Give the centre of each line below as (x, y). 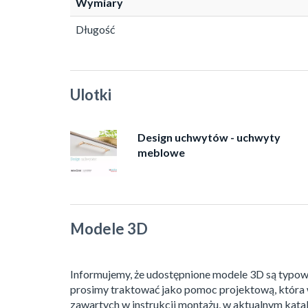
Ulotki (91, 95)
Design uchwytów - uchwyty (209, 137)
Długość (95, 30)
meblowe (161, 153)
